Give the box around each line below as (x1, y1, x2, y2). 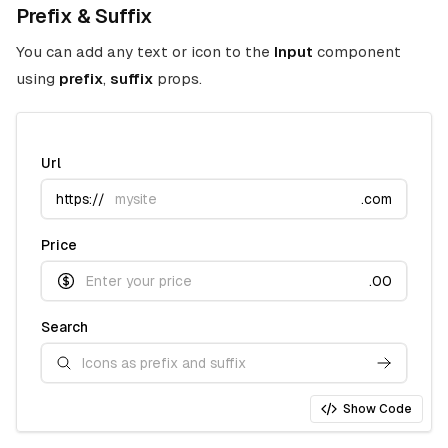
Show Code (343, 402, 412, 416)
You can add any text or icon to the (16, 43, 274, 60)
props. (153, 70, 202, 87)
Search (41, 319, 88, 335)
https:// (56, 190, 105, 207)
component (313, 43, 401, 60)
